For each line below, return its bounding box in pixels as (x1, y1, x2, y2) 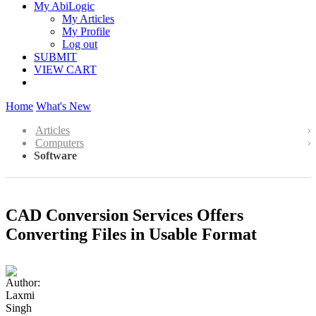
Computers (35, 137, 84, 149)
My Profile (62, 25, 110, 37)
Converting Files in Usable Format (6, 224, 257, 243)
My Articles (62, 13, 114, 25)
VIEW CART (34, 63, 97, 75)
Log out (62, 38, 97, 50)
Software (34, 150, 77, 162)
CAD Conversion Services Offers (6, 205, 243, 224)
